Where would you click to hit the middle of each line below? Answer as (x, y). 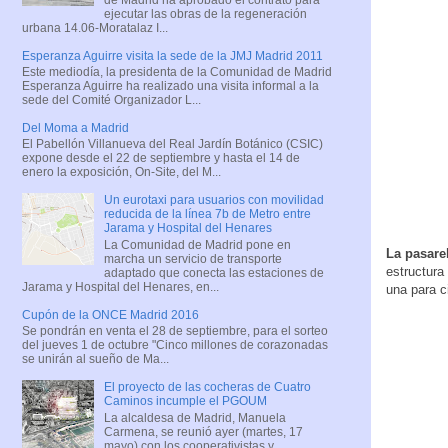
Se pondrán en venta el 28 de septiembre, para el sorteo (175, 331)
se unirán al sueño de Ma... (95, 359)
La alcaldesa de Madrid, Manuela (194, 417)
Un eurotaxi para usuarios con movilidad (213, 200)
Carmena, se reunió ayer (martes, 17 (203, 431)
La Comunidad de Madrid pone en (197, 244)
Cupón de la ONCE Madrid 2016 (110, 314)
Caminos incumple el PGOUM (185, 401)
